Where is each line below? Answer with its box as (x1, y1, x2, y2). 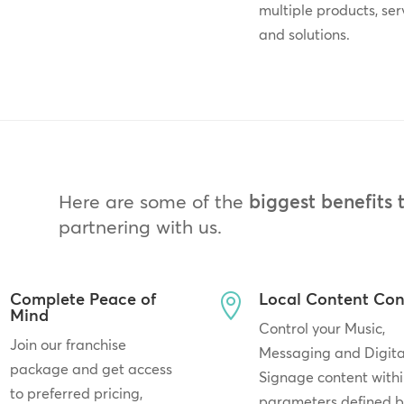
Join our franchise (9, 335, 126, 354)
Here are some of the (58, 189, 249, 214)
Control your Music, (259, 319, 386, 338)
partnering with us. (58, 215, 222, 239)
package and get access (9, 360, 172, 379)
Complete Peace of (9, 289, 156, 310)
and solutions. (259, 24, 351, 43)
